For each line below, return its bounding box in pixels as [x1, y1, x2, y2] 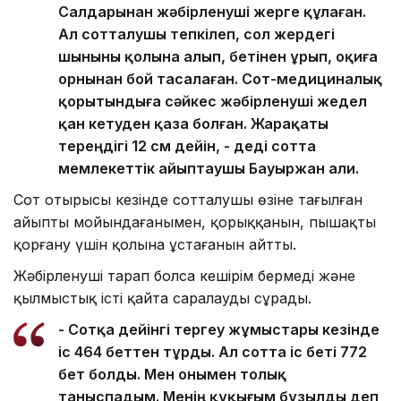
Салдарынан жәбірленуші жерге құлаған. [58, 3, 366, 21]
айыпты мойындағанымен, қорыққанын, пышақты [13, 213, 376, 232]
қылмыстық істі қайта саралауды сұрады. [13, 289, 311, 308]
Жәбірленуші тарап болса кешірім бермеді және [13, 267, 355, 286]
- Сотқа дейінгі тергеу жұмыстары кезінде [58, 320, 380, 339]
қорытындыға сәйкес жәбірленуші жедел [58, 92, 367, 111]
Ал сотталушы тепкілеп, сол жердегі [58, 25, 335, 44]
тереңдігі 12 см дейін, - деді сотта [58, 137, 316, 156]
